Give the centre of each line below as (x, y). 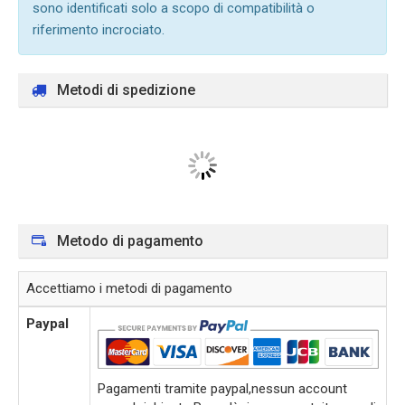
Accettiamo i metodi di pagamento (129, 288)
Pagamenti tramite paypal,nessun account (222, 389)
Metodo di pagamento (128, 241)
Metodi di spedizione (124, 90)
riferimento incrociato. (99, 30)
